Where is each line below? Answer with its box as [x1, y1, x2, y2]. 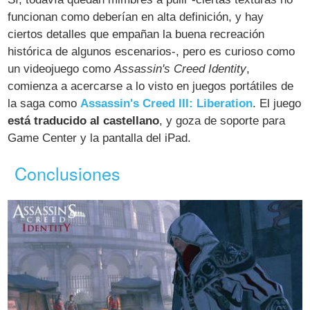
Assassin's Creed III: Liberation [80, 96, 253, 110]
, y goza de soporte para [159, 113, 286, 127]
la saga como [8, 96, 81, 110]
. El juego [253, 96, 302, 110]
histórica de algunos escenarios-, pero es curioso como [8, 44, 295, 58]
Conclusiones [15, 161, 121, 186]
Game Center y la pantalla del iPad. [8, 131, 192, 145]
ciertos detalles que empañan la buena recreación [8, 27, 265, 41]
